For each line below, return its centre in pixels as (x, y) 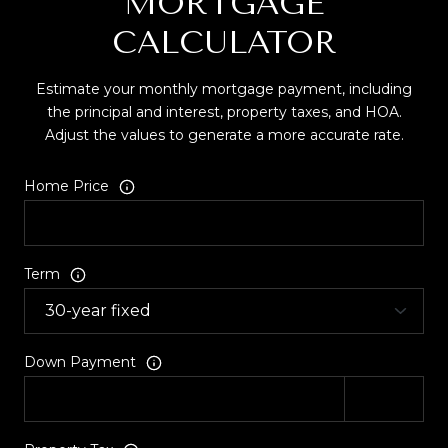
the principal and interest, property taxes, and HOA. (224, 112)
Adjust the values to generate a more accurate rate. (224, 135)
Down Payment (80, 362)
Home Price (66, 186)
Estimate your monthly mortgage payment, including (224, 89)
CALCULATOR (224, 43)
